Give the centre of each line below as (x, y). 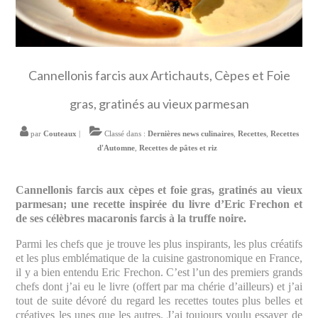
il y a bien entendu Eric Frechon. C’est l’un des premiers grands (159, 273)
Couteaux (60, 134)
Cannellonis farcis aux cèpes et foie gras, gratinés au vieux (159, 190)
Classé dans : (125, 134)
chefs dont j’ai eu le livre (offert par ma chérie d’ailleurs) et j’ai (159, 287)
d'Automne (116, 148)
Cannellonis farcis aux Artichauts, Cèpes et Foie (159, 76)
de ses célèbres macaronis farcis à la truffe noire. (131, 219)
